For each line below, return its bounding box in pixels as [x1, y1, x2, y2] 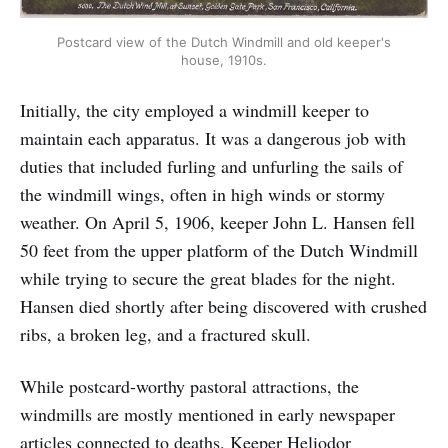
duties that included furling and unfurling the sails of [20, 153, 403, 178]
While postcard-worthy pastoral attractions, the [20, 373, 359, 398]
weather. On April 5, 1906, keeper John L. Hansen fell [20, 209, 415, 234]
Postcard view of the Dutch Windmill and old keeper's [57, 34, 391, 50]
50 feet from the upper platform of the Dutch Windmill [20, 237, 418, 262]
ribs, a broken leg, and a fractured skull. [20, 321, 311, 346]
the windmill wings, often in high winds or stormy [20, 181, 385, 206]
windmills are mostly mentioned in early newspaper [20, 401, 395, 426]
